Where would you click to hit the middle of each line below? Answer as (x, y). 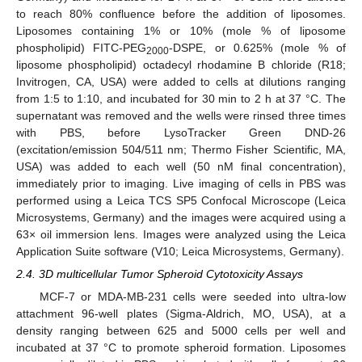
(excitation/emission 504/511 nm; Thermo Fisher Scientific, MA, (181, 149)
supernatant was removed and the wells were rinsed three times (181, 115)
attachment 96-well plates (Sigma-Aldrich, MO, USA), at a (181, 314)
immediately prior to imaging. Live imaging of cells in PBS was (181, 183)
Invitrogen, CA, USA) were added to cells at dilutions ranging (181, 81)
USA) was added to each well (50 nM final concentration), (181, 166)
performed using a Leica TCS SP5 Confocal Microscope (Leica (181, 200)
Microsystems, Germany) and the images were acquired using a (181, 217)
